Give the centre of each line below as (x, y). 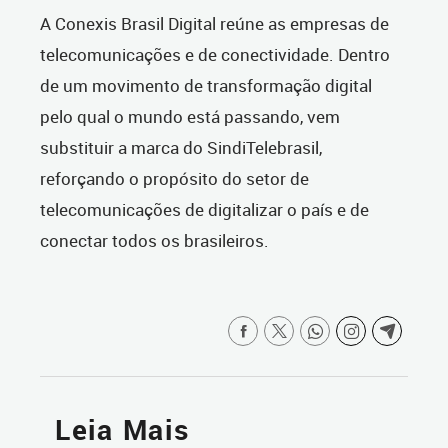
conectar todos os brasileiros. (154, 241)
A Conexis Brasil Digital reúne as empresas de (214, 24)
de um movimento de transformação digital (206, 86)
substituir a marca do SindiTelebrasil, (181, 148)
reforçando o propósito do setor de (174, 179)
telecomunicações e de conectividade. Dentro (215, 55)
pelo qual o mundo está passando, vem (190, 117)
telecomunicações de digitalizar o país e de (204, 210)
